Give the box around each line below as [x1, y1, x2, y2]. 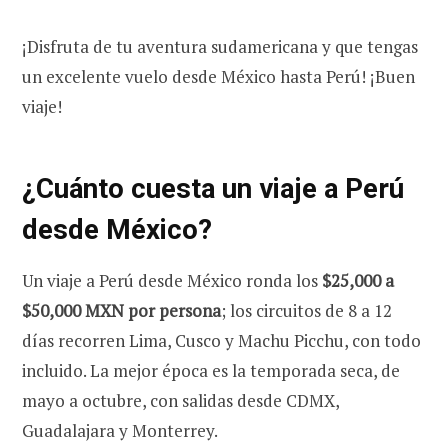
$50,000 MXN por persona [22, 298, 221, 322]
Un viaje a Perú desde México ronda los [22, 268, 322, 292]
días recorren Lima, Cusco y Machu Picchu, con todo [22, 328, 421, 352]
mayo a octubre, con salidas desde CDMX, [22, 388, 339, 412]
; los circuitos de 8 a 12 [221, 298, 392, 322]
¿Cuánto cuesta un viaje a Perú [22, 172, 404, 206]
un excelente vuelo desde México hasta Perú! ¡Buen [22, 64, 415, 88]
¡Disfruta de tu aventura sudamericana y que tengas [22, 34, 418, 58]
